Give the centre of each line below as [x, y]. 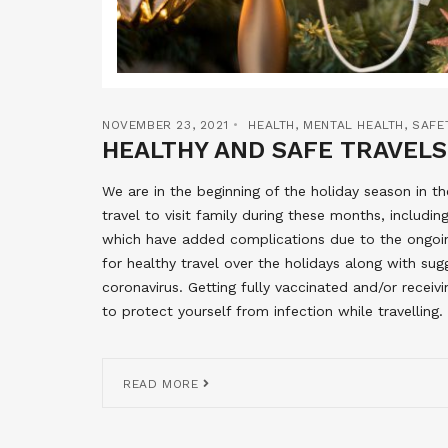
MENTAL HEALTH [354, 125]
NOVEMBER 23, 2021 [165, 125]
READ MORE [163, 384]
